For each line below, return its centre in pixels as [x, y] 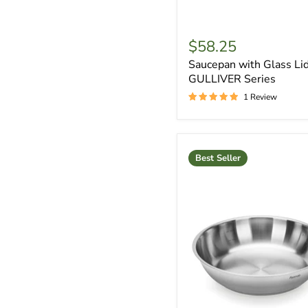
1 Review [260, 97]
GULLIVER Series [232, 79]
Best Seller [218, 158]
